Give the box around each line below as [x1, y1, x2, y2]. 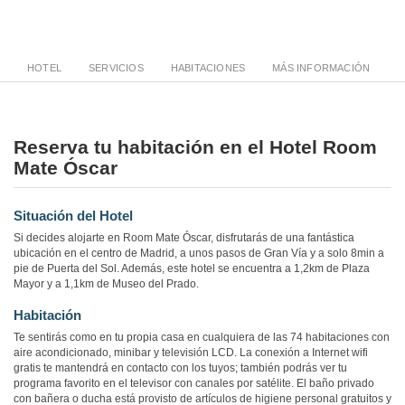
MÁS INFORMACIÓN [272, 62, 371, 74]
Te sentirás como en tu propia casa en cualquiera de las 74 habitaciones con [14, 331, 390, 344]
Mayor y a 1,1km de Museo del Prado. [14, 278, 199, 291]
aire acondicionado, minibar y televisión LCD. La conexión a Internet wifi [14, 346, 368, 360]
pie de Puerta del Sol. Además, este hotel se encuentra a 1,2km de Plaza [14, 262, 370, 276]
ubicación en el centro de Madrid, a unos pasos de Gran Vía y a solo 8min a [14, 247, 384, 260]
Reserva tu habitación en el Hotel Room [14, 137, 377, 158]
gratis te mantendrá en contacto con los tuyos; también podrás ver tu [14, 362, 347, 375]
